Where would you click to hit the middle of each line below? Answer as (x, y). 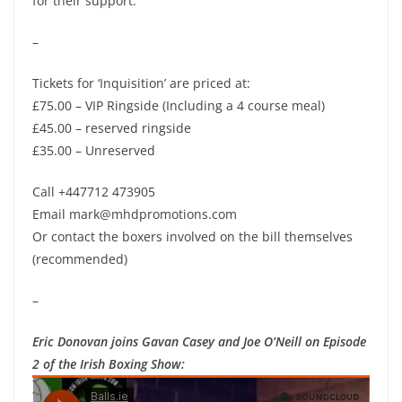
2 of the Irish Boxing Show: (109, 364)
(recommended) (80, 259)
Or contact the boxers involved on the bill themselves (192, 236)
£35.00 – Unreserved (94, 150)
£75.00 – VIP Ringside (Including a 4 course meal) (179, 105)
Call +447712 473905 (94, 192)
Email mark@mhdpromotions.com (135, 214)
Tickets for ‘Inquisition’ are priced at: (141, 83)
